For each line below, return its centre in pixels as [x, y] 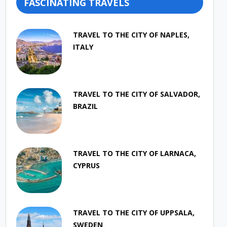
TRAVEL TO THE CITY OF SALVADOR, [137, 94]
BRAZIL [86, 106]
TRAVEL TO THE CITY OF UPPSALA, [134, 212]
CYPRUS [87, 165]
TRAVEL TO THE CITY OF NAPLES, [131, 34]
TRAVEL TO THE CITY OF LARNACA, [135, 153]
